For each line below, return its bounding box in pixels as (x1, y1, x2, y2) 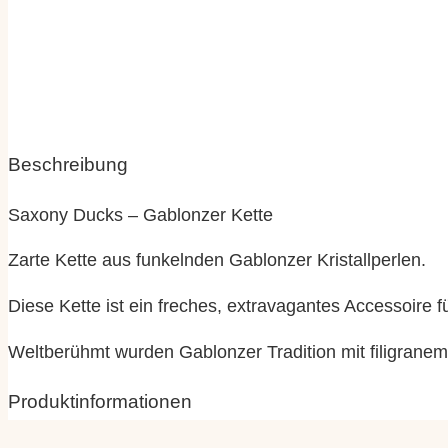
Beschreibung (8, 154, 128, 176)
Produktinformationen (8, 391, 192, 413)
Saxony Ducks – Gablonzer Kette (8, 204, 273, 225)
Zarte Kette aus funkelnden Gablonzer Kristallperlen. (8, 250, 426, 271)
